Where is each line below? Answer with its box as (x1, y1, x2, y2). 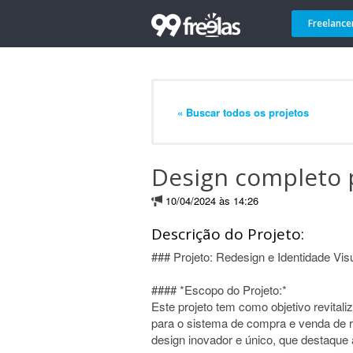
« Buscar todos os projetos (177, 104, 309, 120)
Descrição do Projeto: (151, 224, 304, 244)
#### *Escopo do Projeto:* (151, 281, 287, 298)
